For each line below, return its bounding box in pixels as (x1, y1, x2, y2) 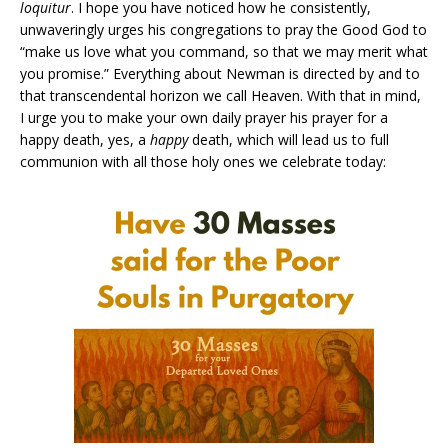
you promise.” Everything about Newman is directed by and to (20, 64, 420, 84)
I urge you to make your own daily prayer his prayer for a (20, 108, 388, 128)
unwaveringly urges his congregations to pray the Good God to (20, 20, 427, 40)
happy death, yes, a (20, 130, 150, 150)
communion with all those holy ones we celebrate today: (20, 152, 386, 172)
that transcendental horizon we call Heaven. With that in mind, (20, 86, 421, 106)
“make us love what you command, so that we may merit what (20, 42, 428, 62)
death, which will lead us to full (188, 130, 389, 150)
